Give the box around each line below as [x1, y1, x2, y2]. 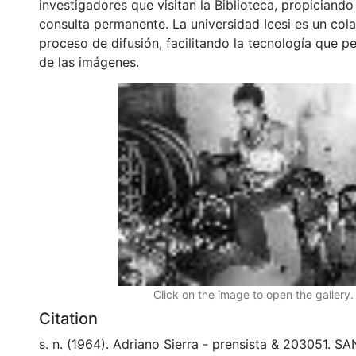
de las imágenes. [39, 53, 139, 70]
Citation [39, 308, 98, 328]
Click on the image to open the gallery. [153, 287, 354, 301]
